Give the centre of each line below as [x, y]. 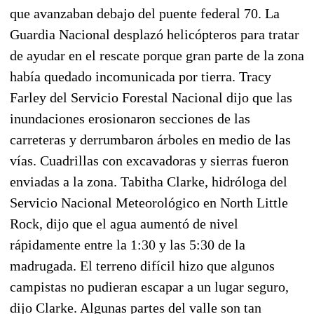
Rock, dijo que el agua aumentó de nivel [124, 223]
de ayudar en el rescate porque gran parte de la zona [157, 55]
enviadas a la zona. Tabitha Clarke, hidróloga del [149, 181]
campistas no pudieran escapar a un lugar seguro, [149, 286]
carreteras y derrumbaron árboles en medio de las [150, 139]
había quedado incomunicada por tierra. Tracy [141, 76]
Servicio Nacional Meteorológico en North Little [149, 202]
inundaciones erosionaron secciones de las [130, 118]
